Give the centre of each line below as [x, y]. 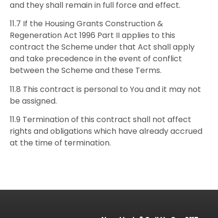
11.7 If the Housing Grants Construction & [86, 24]
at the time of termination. [60, 143]
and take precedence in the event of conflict [96, 59]
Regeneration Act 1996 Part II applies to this [92, 36]
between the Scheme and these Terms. [86, 71]
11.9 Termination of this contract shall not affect [100, 119]
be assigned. [33, 101]
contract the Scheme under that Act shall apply [102, 47]
